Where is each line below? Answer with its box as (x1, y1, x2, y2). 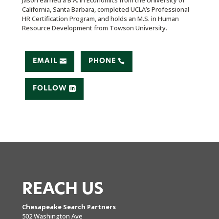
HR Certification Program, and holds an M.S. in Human (22, 14, 179, 23)
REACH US (22, 181, 104, 197)
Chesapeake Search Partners (22, 202, 116, 211)
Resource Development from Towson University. (22, 23, 167, 33)
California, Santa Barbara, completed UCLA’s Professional (22, 5, 189, 14)
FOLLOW (33, 85, 67, 92)
